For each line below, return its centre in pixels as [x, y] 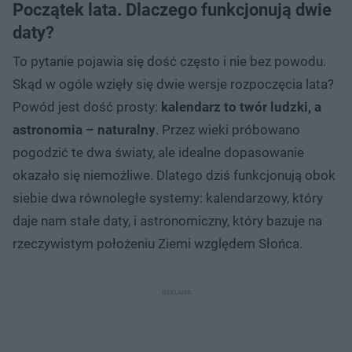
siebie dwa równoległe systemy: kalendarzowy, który [168, 198]
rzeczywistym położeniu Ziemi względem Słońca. [158, 243]
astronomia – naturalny [84, 129]
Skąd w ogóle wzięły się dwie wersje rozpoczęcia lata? [173, 84]
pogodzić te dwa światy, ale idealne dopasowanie [158, 152]
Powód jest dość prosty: [87, 106]
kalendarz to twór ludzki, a [241, 106]
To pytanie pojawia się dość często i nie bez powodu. [169, 61]
